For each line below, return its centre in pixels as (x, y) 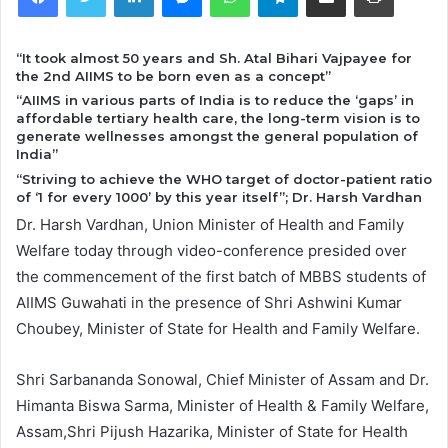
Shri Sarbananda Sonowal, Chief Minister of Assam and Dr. (222, 380)
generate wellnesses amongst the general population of (217, 136)
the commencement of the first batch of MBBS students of (221, 277)
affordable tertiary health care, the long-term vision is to (218, 118)
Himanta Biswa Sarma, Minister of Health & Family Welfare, (222, 406)
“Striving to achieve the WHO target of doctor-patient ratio (224, 178)
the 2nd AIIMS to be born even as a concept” (173, 75)
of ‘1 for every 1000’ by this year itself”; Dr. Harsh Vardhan (219, 196)
